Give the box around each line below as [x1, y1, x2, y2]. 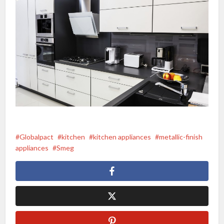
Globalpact [19, 132, 54, 141]
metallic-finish [159, 132, 203, 141]
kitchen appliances [93, 132, 151, 141]
